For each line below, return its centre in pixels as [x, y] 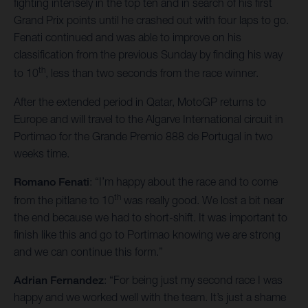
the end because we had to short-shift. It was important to [151, 217]
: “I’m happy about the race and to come [184, 181]
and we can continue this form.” [88, 251]
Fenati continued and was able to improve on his [128, 37]
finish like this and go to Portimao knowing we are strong [147, 234]
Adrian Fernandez [59, 280]
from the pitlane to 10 [64, 200]
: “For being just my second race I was [193, 279]
